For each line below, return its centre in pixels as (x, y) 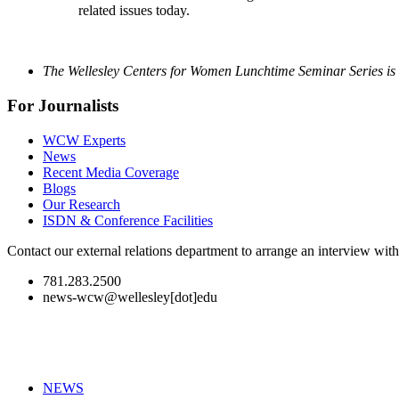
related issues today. (134, 11)
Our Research (81, 204)
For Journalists (63, 106)
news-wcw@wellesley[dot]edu (130, 297)
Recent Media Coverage (111, 172)
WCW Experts (84, 140)
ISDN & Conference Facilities (128, 220)
